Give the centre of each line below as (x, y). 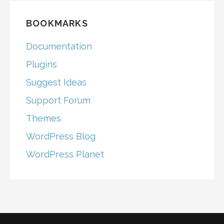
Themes (43, 118)
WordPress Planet (65, 154)
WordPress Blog (61, 136)
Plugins (41, 64)
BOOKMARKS (57, 23)
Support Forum (58, 100)
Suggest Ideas (56, 82)
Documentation (59, 46)
